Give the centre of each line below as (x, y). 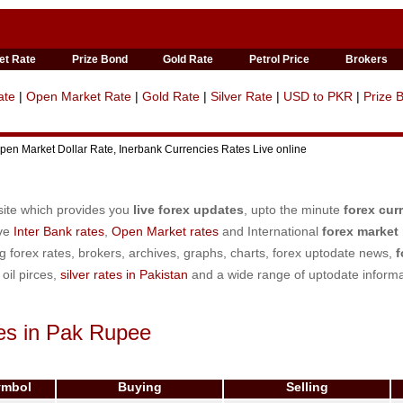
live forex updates (188, 210)
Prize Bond (99, 59)
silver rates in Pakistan (124, 274)
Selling (307, 387)
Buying (139, 387)
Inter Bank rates (59, 231)
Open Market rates (165, 231)
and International (270, 231)
